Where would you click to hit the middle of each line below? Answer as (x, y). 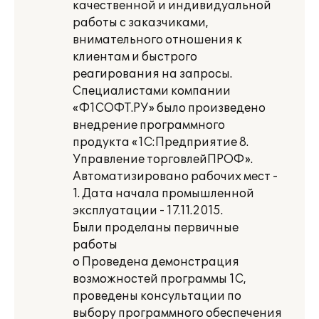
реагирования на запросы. (152, 74)
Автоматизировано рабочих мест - (175, 177)
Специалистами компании (152, 91)
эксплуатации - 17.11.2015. (148, 211)
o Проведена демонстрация (156, 262)
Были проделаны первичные (156, 228)
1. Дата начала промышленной (163, 194)
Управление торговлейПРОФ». (163, 159)
